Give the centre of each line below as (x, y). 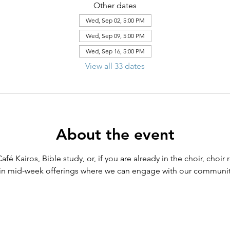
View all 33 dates (115, 66)
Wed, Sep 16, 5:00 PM (115, 51)
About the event (115, 134)
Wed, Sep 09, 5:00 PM (115, 35)
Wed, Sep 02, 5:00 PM (115, 20)
